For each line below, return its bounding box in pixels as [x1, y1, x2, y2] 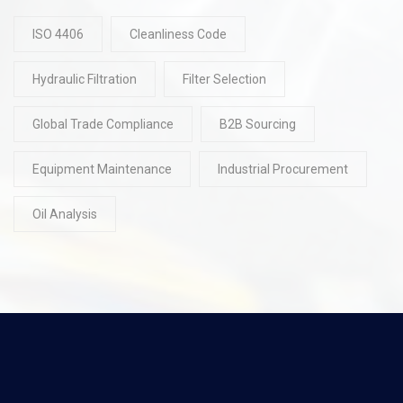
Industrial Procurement [218, 161, 348, 176]
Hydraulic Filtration [32, 71, 137, 86]
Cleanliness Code [130, 26, 227, 41]
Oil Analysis [32, 206, 97, 221]
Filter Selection [183, 71, 266, 86]
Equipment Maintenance [32, 161, 172, 176]
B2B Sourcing [219, 116, 296, 131]
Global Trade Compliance [32, 116, 174, 131]
